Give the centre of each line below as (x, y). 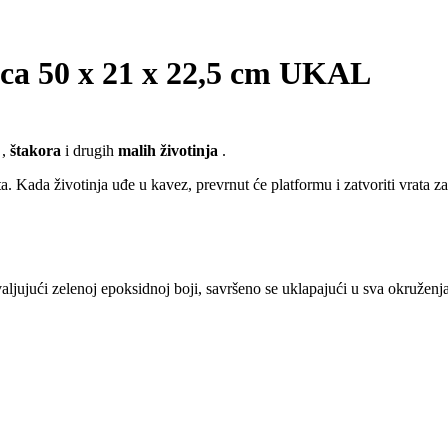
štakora (35, 150)
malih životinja (168, 150)
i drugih (89, 150)
